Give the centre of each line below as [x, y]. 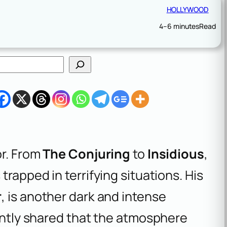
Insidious [176, 154]
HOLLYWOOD [187, 9]
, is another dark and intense [84, 196]
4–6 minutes [179, 26]
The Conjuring [87, 154]
